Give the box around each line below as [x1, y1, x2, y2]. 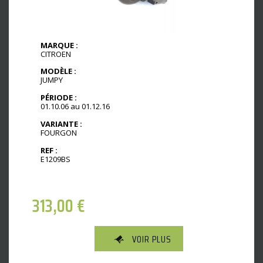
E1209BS [41, 153, 70, 164]
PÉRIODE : [41, 92, 77, 103]
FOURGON [41, 127, 77, 139]
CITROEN [41, 48, 71, 59]
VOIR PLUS [132, 232, 171, 247]
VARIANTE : [41, 119, 82, 130]
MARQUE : [41, 39, 78, 50]
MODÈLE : [41, 66, 76, 77]
